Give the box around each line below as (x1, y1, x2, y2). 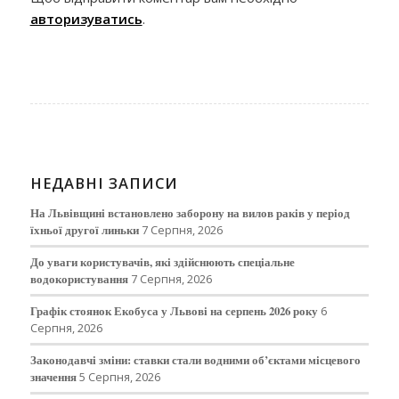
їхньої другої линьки (29, 221, 139, 238)
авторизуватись (29, 10, 142, 28)
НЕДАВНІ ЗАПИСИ (29, 172, 178, 193)
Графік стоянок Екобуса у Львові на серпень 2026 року (29, 302, 318, 319)
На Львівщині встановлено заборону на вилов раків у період (29, 204, 350, 221)
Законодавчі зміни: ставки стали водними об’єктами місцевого (29, 351, 361, 368)
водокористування (29, 270, 128, 287)
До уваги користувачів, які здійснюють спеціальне (29, 253, 295, 270)
